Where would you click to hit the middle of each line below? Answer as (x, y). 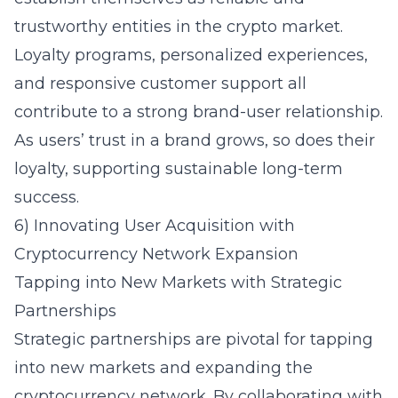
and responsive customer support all (160, 84)
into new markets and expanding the (163, 368)
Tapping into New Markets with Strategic (178, 283)
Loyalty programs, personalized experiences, (191, 55)
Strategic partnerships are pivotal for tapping (194, 339)
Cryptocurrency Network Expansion (156, 254)
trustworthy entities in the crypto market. (179, 27)
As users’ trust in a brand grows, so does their (195, 140)
